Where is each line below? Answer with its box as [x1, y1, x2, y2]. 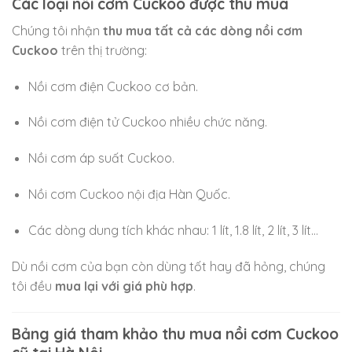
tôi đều [12, 277, 55, 294]
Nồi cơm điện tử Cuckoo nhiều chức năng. [27, 114, 267, 130]
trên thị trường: [58, 42, 147, 58]
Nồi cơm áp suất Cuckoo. [27, 150, 174, 167]
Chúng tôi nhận [12, 22, 103, 38]
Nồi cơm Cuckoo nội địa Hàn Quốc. [27, 186, 230, 202]
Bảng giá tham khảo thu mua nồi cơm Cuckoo [12, 324, 339, 344]
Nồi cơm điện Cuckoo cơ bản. [27, 78, 198, 94]
